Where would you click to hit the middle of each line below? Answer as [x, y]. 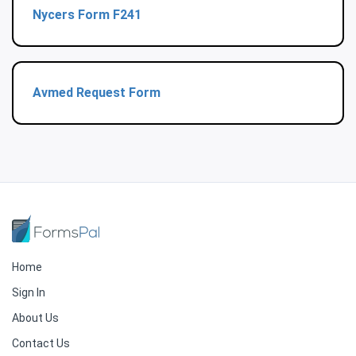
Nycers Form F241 [87, 15]
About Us [35, 318]
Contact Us [41, 344]
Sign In [29, 293]
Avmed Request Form [97, 93]
